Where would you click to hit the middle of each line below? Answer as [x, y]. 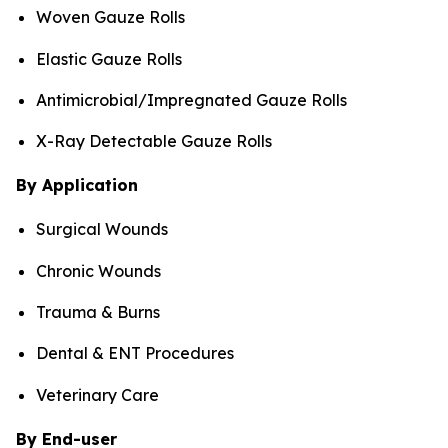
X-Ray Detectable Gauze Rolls [154, 141]
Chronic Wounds [98, 270]
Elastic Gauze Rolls [109, 58]
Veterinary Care [97, 394]
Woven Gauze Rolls [110, 17]
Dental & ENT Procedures [135, 353]
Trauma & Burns [98, 312]
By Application [77, 185]
